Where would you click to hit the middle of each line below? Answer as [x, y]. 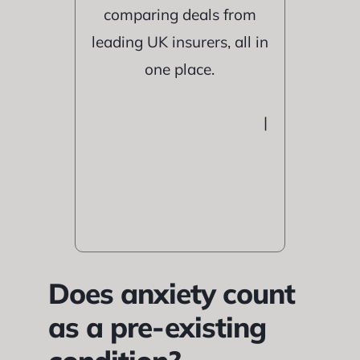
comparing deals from [180, 14]
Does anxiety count [171, 293]
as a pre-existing [157, 327]
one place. [180, 69]
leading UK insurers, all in [180, 42]
